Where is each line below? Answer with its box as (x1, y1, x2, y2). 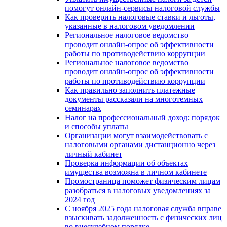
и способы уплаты (65, 122, 128, 131)
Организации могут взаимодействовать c (65, 131, 208, 140)
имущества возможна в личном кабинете (65, 167, 207, 176)
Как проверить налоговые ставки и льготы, (65, 12, 215, 21)
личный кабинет (65, 149, 122, 158)
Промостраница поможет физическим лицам (65, 176, 220, 185)
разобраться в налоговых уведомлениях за (65, 185, 211, 195)
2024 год (65, 195, 95, 204)
